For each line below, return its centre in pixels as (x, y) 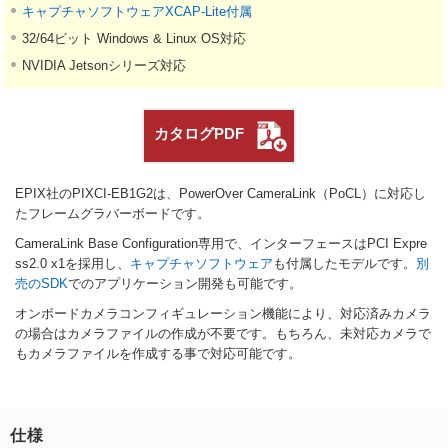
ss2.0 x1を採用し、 (72, 263)
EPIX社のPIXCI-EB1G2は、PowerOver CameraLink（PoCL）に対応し (220, 193)
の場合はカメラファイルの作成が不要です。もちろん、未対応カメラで (223, 333)
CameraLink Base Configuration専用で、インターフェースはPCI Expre (221, 243)
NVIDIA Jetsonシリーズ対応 (104, 65)
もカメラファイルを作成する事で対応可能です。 (158, 353)
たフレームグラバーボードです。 (112, 213)
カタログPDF (199, 133)
